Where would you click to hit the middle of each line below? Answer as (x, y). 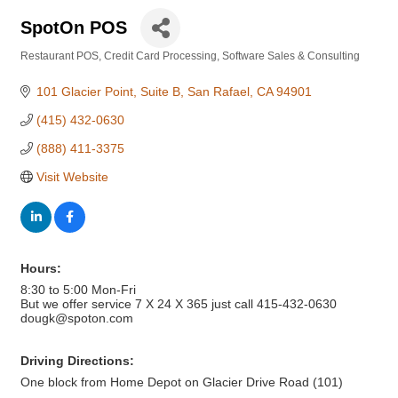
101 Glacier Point (84, 92)
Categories (48, 68)
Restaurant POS (60, 56)
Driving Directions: (77, 361)
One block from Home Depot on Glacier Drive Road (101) (182, 382)
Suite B (160, 92)
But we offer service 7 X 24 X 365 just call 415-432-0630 (179, 304)
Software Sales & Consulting (291, 56)
